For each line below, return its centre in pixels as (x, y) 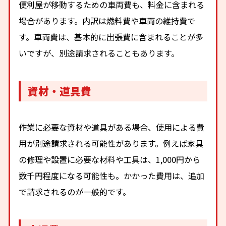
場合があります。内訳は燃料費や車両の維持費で (107, 21)
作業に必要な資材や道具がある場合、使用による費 (112, 127)
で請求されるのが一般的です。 (75, 191)
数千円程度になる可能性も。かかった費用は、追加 (112, 175)
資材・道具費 (60, 91)
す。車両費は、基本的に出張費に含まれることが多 (111, 37)
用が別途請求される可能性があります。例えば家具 (111, 143)
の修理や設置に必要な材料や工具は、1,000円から (110, 159)
